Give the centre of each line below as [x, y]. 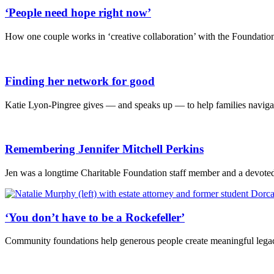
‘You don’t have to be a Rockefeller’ [95, 217]
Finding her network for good [80, 81]
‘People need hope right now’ [78, 13]
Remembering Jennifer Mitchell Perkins [104, 149]
